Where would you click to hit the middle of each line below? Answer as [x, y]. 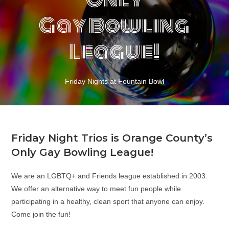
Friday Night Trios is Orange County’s [112, 138]
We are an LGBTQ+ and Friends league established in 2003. [110, 176]
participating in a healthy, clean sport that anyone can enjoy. [108, 202]
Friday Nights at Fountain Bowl [114, 82]
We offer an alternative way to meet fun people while [96, 189]
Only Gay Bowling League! [83, 153]
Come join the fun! [41, 214]
